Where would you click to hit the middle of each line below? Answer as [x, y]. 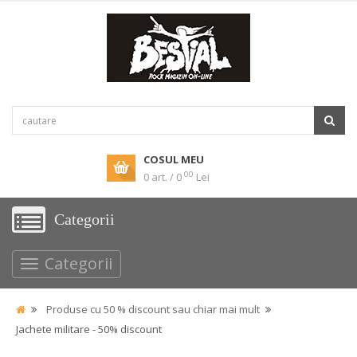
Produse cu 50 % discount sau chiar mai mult [153, 309]
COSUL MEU [174, 159]
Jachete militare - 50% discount [89, 329]
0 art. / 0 [163, 177]
